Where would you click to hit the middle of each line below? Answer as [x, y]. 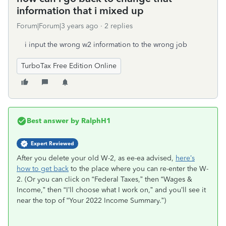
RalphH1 [95, 121]
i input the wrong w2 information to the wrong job [106, 45]
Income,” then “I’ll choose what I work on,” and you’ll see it [111, 190]
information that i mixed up [80, 11]
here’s [185, 158]
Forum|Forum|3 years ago [58, 26]
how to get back [43, 169]
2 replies [119, 26]
